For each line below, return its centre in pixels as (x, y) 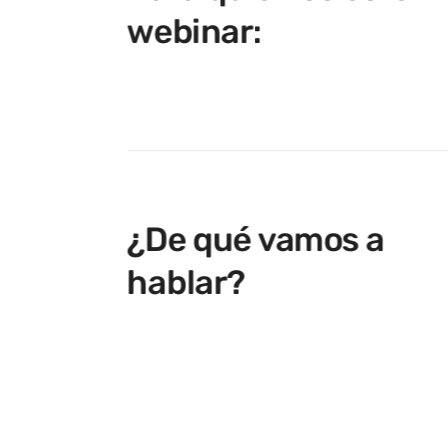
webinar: (193, 31)
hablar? (185, 282)
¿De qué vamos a (255, 239)
